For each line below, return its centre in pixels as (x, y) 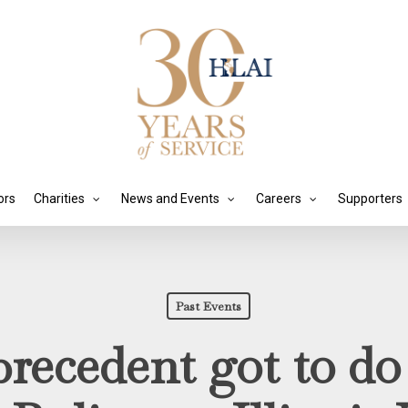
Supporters (370, 199)
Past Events (208, 306)
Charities (59, 199)
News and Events (170, 199)
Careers (278, 199)
